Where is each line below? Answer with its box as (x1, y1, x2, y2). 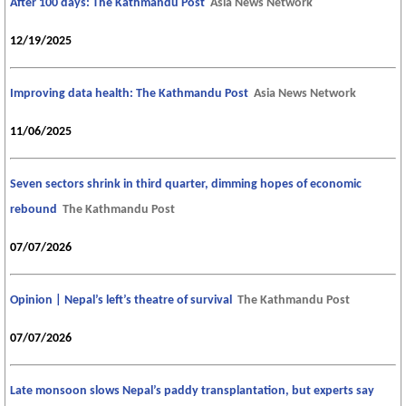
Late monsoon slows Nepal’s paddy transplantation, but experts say (10, 383, 374, 398)
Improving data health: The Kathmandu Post (10, 86, 248, 101)
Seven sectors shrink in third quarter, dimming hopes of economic (10, 177, 362, 191)
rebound (10, 202, 57, 217)
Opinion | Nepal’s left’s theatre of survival (10, 293, 232, 307)
